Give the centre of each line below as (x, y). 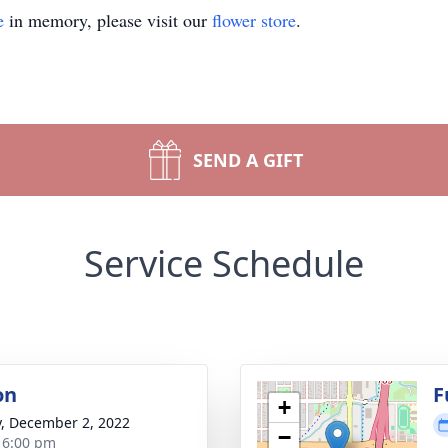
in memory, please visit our (108, 20)
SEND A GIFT (248, 160)
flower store (254, 20)
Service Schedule (224, 263)
